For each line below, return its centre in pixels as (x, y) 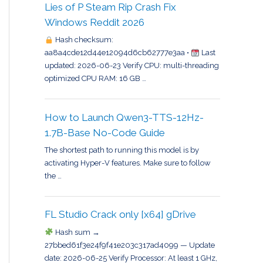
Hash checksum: (83, 40)
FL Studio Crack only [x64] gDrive (120, 215)
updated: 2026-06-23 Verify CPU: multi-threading (132, 66)
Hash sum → (76, 232)
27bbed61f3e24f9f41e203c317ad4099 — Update (130, 245)
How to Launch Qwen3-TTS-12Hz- (124, 117)
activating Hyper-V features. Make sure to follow (128, 163)
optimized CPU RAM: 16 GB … (95, 79)
